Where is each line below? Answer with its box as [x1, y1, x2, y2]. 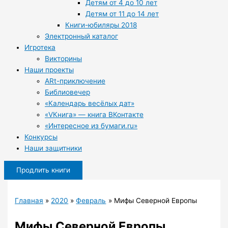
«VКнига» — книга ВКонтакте [45, 110, 144, 119]
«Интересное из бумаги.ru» [45, 122, 137, 130]
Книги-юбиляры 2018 [65, 21, 137, 30]
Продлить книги [16, 166, 70, 175]
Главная [15, 196, 44, 205]
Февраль [76, 196, 106, 205]
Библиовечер [45, 88, 90, 97]
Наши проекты [24, 66, 74, 74]
